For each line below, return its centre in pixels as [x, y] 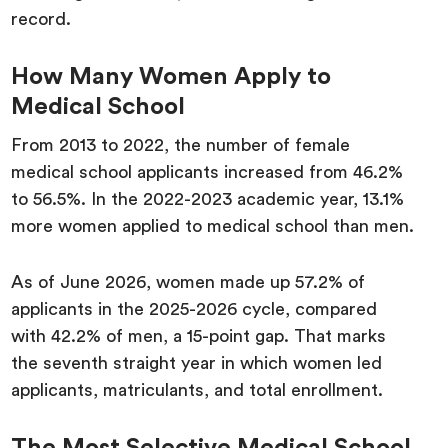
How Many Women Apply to [171, 77]
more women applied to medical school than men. [213, 226]
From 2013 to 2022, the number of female [181, 145]
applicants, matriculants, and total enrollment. [197, 390]
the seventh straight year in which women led [197, 363]
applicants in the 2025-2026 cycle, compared [194, 309]
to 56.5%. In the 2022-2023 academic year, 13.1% [208, 199]
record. [41, 19]
